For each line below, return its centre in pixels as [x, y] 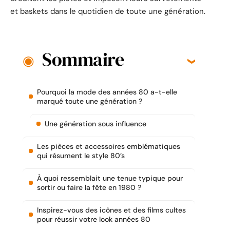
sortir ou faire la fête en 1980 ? [89, 188]
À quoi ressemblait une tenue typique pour [110, 178]
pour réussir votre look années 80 [94, 219]
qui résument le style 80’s [81, 156]
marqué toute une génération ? [90, 101]
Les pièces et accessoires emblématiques [109, 147]
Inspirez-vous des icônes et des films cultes [111, 210]
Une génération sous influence [95, 124]
